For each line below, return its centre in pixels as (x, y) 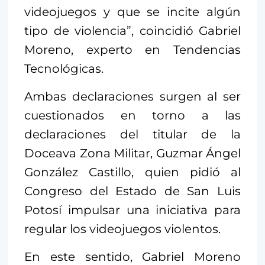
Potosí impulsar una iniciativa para (132, 210)
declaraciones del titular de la (132, 135)
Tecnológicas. (64, 69)
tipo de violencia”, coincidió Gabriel (132, 31)
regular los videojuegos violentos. (122, 229)
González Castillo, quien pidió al (132, 172)
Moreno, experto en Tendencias (132, 50)
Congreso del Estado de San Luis (132, 191)
